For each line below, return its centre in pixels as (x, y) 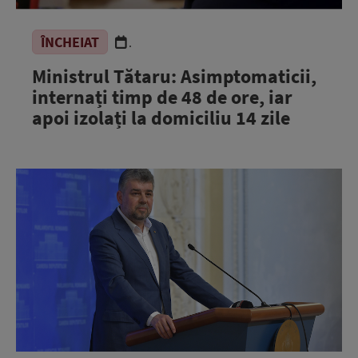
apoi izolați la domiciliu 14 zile (161, 117)
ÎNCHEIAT (70, 42)
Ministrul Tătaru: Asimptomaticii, (174, 76)
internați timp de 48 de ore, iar (162, 97)
